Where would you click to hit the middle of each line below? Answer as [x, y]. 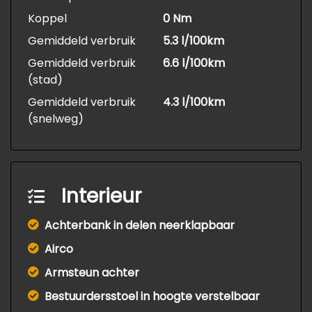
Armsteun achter [92, 273]
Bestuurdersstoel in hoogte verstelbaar [152, 297]
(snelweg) [56, 119]
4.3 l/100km [194, 102]
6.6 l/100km [194, 63]
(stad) [45, 80]
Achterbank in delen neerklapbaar [140, 226]
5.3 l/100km [194, 41]
